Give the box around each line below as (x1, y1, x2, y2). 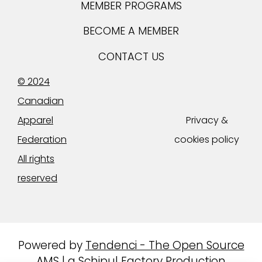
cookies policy (174, 133, 239, 147)
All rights (18, 152, 54, 166)
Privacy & (185, 113, 228, 127)
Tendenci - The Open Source (85, 237, 244, 254)
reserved (18, 171, 57, 185)
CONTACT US (98, 49, 164, 64)
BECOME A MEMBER (83, 23, 179, 39)
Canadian (18, 94, 64, 108)
